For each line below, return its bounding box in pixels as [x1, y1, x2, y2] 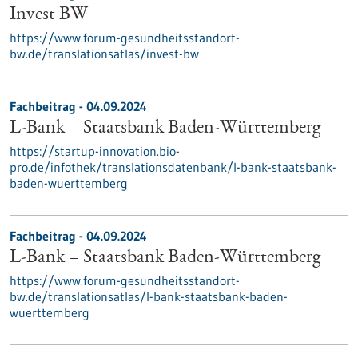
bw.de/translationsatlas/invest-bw [10, 46, 199, 62]
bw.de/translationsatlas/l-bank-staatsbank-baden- [10, 288, 288, 304]
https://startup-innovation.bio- [10, 143, 180, 159]
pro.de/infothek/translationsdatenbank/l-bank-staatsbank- [10, 159, 336, 175]
